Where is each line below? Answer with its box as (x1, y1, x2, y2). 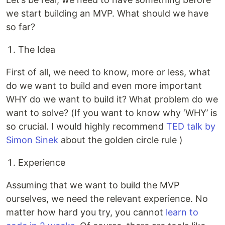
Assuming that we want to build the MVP (6, 180, 179, 190)
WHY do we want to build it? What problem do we (6, 94, 218, 104)
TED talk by (166, 121, 215, 132)
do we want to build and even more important (6, 80, 202, 91)
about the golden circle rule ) (58, 135, 183, 145)
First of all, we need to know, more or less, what (6, 67, 210, 77)
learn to (166, 207, 198, 217)
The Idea (18, 44, 55, 55)
